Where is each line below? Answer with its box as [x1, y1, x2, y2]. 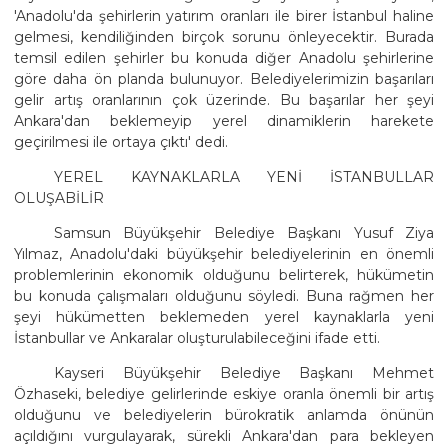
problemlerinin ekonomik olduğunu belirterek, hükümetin [14, 266, 434, 285]
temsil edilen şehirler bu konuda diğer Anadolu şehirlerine [14, 49, 434, 68]
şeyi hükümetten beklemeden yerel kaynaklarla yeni [14, 308, 434, 327]
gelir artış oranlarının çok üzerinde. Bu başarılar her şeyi [14, 91, 434, 110]
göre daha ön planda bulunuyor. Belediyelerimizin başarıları [14, 70, 434, 89]
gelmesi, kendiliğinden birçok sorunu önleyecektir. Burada [14, 28, 434, 47]
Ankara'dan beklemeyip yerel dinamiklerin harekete [14, 112, 434, 131]
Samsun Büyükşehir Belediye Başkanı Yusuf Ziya [54, 224, 434, 243]
